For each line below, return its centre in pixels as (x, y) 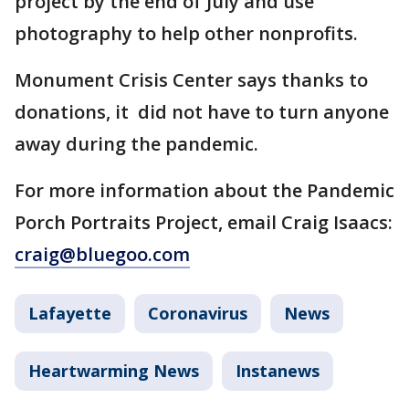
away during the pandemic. (136, 144)
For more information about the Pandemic (204, 190)
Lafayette (70, 313)
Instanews (278, 371)
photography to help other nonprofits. (186, 33)
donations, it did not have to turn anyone (202, 112)
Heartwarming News (114, 371)
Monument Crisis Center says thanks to (191, 80)
